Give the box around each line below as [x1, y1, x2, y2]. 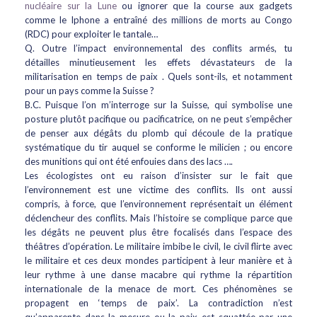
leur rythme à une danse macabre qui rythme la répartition [25, 269, 292, 280]
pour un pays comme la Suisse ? [25, 85, 154, 96]
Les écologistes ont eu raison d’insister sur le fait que [25, 170, 292, 181]
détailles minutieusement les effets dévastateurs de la [25, 57, 292, 68]
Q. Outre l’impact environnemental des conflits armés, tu [25, 42, 292, 54]
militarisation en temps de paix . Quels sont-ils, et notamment [25, 71, 292, 82]
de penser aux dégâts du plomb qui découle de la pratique [25, 127, 292, 139]
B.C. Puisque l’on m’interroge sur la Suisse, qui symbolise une [25, 99, 292, 110]
